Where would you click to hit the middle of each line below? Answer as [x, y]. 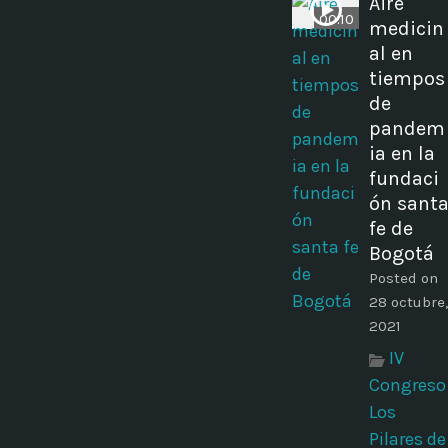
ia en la [402, 154]
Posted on [403, 278]
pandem [407, 129]
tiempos [407, 79]
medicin [406, 29]
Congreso [407, 385]
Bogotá [401, 254]
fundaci [404, 179]
